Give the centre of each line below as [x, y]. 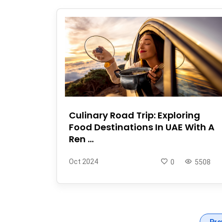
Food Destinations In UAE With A [142, 127]
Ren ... [81, 139]
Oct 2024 [83, 161]
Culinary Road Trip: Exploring [135, 115]
